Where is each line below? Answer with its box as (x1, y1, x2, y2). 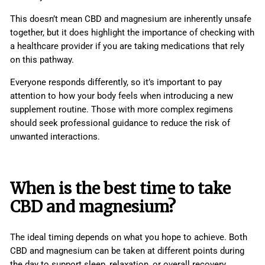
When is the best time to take (10, 179, 231, 199)
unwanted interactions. (10, 131, 100, 143)
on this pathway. (10, 54, 74, 66)
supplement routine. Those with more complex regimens (10, 104, 233, 115)
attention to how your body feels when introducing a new (10, 91, 233, 102)
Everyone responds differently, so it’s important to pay (10, 77, 222, 88)
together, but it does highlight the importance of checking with (10, 27, 254, 38)
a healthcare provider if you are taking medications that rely (10, 41, 244, 52)
